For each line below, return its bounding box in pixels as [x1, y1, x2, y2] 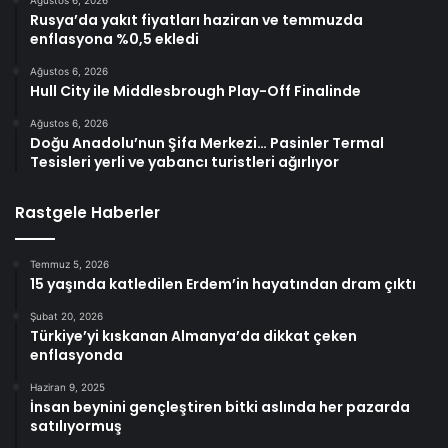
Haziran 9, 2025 [30, 381, 105, 394]
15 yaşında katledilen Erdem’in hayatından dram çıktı [30, 274, 416, 295]
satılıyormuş [30, 416, 122, 437]
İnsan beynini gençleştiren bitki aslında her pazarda [30, 397, 410, 418]
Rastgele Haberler [15, 202, 160, 224]
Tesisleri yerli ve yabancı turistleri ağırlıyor [30, 152, 339, 173]
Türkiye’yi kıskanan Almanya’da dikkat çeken [30, 326, 357, 347]
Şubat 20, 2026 [30, 310, 103, 323]
